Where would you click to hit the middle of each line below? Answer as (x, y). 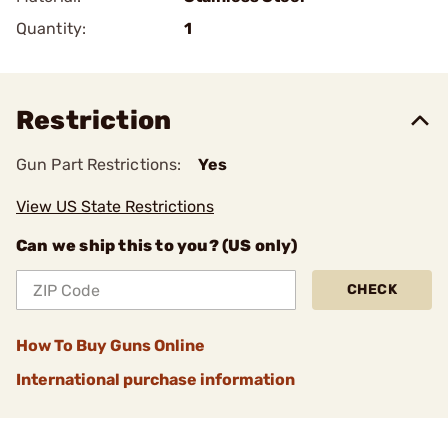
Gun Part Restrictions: (99, 164)
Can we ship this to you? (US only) (156, 245)
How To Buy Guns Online (110, 345)
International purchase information (155, 379)
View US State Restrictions (115, 206)
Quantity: (51, 28)
